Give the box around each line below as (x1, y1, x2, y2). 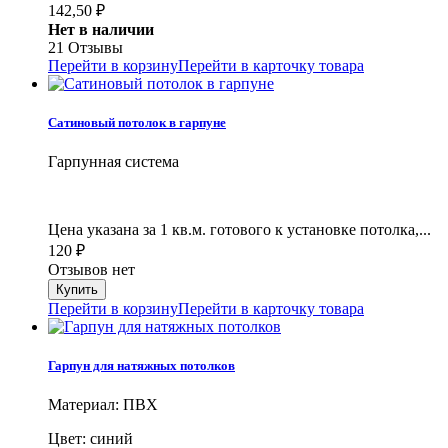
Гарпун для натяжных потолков (48, 358, 235, 374)
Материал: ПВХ (48, 396, 158, 414)
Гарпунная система (48, 153, 179, 171)
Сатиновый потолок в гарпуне (48, 114, 226, 130)
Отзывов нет (48, 261, 135, 279)
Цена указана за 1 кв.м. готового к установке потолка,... (48, 221, 431, 239)
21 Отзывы (48, 38, 123, 56)
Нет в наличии (48, 20, 154, 38)
